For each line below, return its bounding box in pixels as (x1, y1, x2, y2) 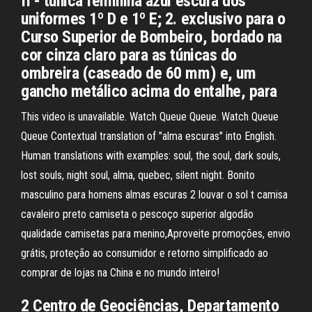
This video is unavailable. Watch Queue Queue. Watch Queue (21, 110, 279, 123)
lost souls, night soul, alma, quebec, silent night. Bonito (21, 169, 255, 182)
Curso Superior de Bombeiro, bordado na (21, 27, 282, 47)
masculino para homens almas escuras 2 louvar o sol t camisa (21, 188, 288, 201)
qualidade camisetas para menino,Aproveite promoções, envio (21, 227, 290, 240)
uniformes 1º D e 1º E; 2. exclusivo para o (21, 9, 286, 29)
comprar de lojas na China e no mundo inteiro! (21, 266, 219, 279)
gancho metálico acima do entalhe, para (21, 81, 277, 101)
